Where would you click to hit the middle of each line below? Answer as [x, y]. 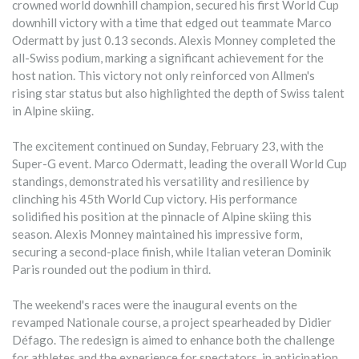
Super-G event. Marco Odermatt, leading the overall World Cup [179, 164]
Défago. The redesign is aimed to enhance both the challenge [173, 340]
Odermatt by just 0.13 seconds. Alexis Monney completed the [174, 40]
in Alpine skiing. [53, 111]
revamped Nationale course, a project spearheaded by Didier [172, 323]
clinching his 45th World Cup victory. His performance [155, 199]
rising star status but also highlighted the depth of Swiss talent [178, 93]
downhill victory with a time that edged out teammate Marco [172, 23]
